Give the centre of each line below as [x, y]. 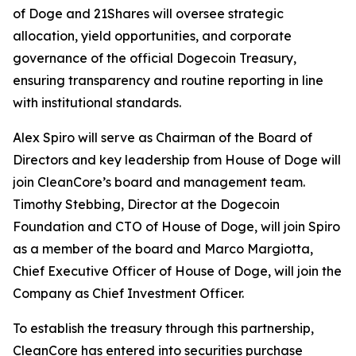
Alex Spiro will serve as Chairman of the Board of [163, 137]
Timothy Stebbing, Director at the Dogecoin [146, 204]
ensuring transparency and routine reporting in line [168, 80]
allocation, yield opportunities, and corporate [152, 36]
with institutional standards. [97, 103]
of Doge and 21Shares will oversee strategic [148, 14]
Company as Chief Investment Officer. [128, 293]
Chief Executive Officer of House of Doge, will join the [177, 271]
